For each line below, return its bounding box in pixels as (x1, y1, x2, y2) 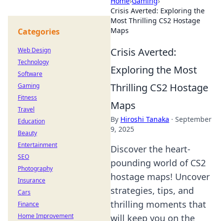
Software (18, 70, 42, 78)
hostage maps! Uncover (110, 171, 210, 183)
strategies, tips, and (110, 184, 194, 196)
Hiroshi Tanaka (120, 114, 169, 124)
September (175, 114, 212, 124)
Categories (18, 26, 60, 37)
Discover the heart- (110, 143, 190, 155)
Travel (18, 105, 35, 113)
